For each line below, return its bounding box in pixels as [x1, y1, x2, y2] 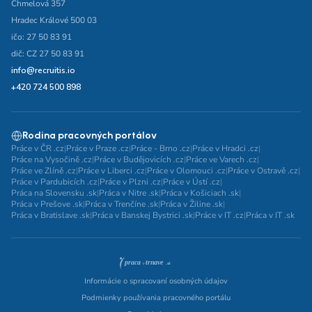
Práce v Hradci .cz [192, 143, 258, 154]
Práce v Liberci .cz [78, 165, 145, 176]
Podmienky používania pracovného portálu [81, 292, 231, 303]
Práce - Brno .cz [131, 143, 190, 154]
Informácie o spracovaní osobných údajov [84, 276, 228, 286]
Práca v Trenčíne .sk [85, 198, 158, 210]
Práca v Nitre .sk [99, 187, 159, 198]
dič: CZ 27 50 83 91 [11, 48, 84, 59]
